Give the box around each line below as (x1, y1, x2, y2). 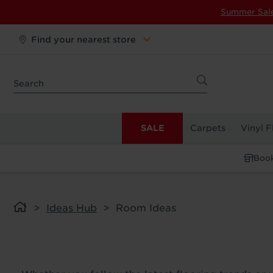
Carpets (190, 123, 226, 133)
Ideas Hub (46, 202, 97, 214)
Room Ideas (116, 202, 176, 214)
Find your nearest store (31, 35, 136, 44)
